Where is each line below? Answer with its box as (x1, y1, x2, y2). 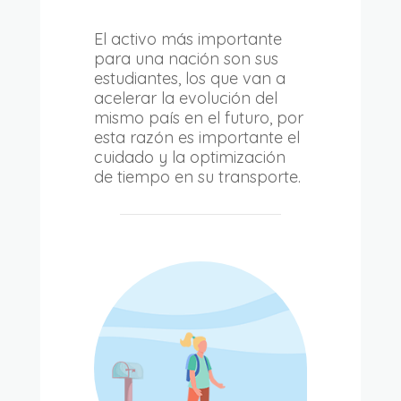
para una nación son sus (93, 48, 278, 70)
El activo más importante (93, 29, 282, 50)
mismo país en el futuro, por (93, 107, 303, 129)
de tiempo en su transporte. (93, 166, 301, 188)
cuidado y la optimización (93, 147, 286, 168)
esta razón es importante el (93, 127, 300, 149)
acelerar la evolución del (93, 88, 277, 109)
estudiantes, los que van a (93, 68, 286, 90)
